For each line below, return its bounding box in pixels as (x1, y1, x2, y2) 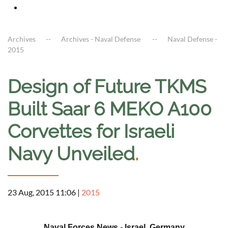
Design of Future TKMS (8, 75, 206, 98)
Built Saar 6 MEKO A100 (8, 98, 212, 121)
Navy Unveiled (8, 142, 135, 165)
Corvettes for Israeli (8, 120, 175, 143)
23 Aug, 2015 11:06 (8, 187, 76, 197)
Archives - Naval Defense (61, 35, 142, 44)
